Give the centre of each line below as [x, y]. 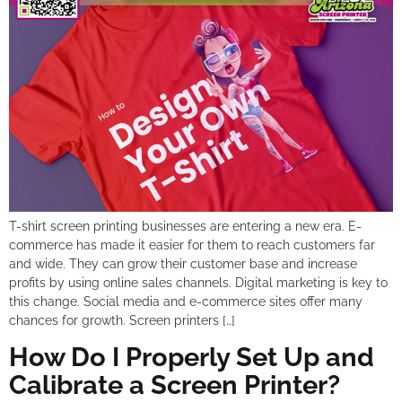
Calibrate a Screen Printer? [175, 385]
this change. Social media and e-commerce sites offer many [186, 302]
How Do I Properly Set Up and [192, 357]
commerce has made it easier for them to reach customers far [192, 245]
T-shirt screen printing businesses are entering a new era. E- [185, 227]
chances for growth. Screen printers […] [122, 321]
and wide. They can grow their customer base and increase [183, 264]
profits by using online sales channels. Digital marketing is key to [198, 283]
